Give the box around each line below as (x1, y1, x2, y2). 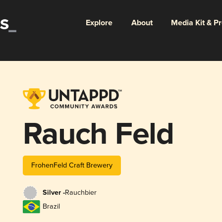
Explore (85, 17, 112, 28)
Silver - (42, 188, 65, 198)
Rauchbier (64, 188, 97, 197)
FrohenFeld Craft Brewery (31, 161, 112, 169)
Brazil (42, 202, 60, 211)
